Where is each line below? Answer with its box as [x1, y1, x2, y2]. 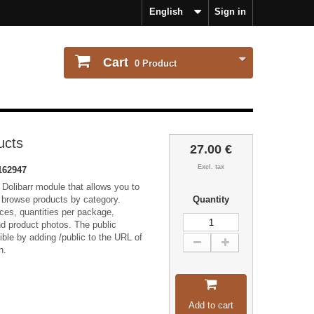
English [149, 6, 183, 17]
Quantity [193, 194, 229, 205]
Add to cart [188, 300, 233, 310]
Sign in [214, 6, 246, 17]
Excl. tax [198, 163, 224, 170]
